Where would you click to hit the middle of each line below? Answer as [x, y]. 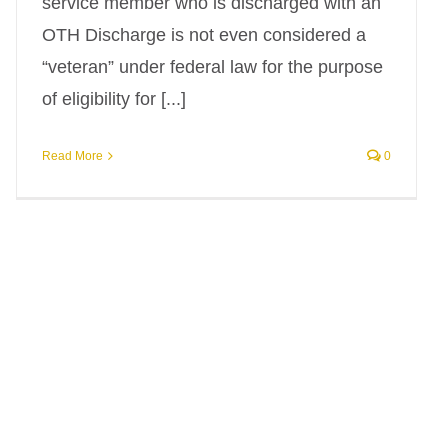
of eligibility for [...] [114, 99]
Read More [72, 156]
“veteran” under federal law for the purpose [212, 67]
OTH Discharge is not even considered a [204, 35]
